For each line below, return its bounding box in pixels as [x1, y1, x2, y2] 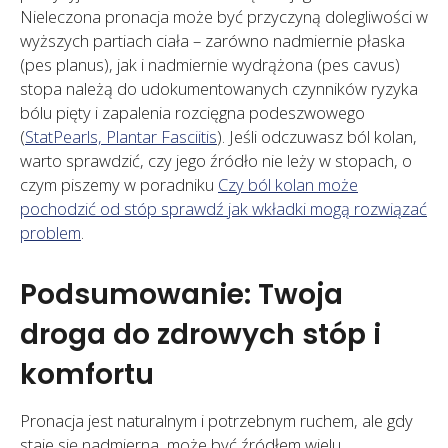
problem [20, 221, 81, 245]
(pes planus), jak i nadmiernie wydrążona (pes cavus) [20, 53, 400, 77]
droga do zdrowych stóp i [20, 313, 381, 354]
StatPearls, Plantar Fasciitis [25, 125, 217, 149]
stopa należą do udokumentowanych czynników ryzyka [20, 77, 418, 101]
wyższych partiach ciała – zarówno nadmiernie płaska [20, 29, 405, 53]
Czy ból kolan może [218, 173, 358, 197]
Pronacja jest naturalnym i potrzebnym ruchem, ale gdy [20, 408, 413, 432]
